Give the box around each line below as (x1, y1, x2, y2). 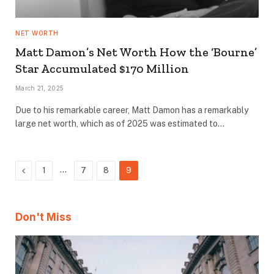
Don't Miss (15, 210, 72, 223)
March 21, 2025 (15, 84, 64, 92)
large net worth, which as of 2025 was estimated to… (15, 118, 224, 128)
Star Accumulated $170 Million (15, 61, 189, 76)
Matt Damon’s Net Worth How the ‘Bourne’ (15, 44, 257, 59)
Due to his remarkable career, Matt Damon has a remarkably (15, 105, 248, 115)
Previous (24, 165, 59, 175)
